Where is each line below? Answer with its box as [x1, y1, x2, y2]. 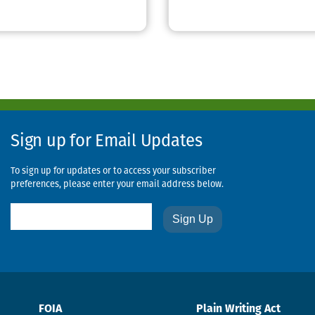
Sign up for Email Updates [11, 134, 202, 151]
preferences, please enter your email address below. [11, 180, 224, 190]
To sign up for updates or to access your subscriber [11, 167, 216, 176]
